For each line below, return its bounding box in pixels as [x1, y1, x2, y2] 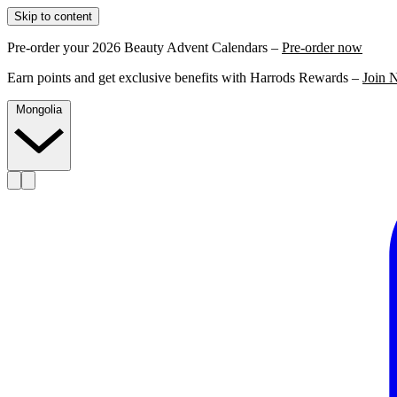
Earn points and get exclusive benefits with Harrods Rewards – [7, 70, 362, 85]
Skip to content [14, 10, 92, 23]
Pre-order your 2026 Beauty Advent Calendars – [7, 40, 282, 55]
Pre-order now [282, 40, 362, 55]
